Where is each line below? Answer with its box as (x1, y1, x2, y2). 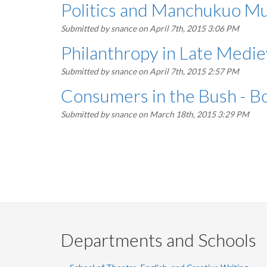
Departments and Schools (61, 229, 256, 250)
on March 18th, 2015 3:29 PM (136, 109, 249, 119)
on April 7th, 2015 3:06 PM (136, 23, 239, 33)
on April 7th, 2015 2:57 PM (136, 66, 239, 76)
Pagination (60, 127, 139, 148)
